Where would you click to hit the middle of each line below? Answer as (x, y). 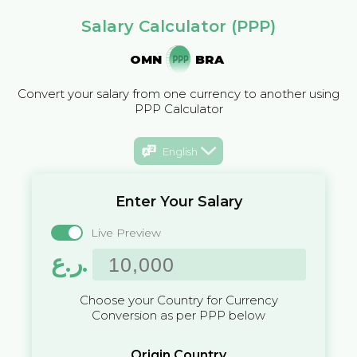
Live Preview (126, 233)
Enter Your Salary (178, 202)
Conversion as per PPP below (178, 316)
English (180, 151)
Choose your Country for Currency (178, 300)
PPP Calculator (178, 109)
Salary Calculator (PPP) (178, 26)
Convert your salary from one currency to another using (178, 94)
